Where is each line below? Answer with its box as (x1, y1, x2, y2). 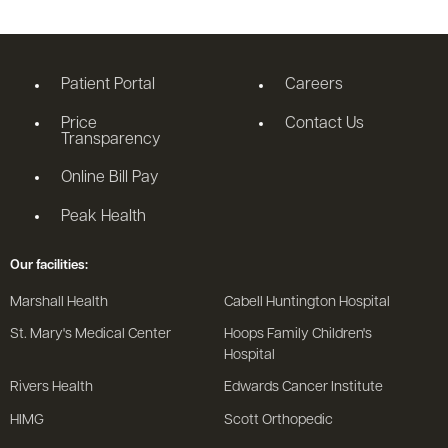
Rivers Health (10, 380, 93, 396)
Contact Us (285, 115, 365, 132)
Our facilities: (10, 258, 88, 272)
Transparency (61, 131, 161, 148)
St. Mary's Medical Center (10, 327, 171, 343)
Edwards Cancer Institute (224, 380, 383, 396)
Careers (285, 77, 344, 94)
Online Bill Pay (61, 170, 159, 187)
